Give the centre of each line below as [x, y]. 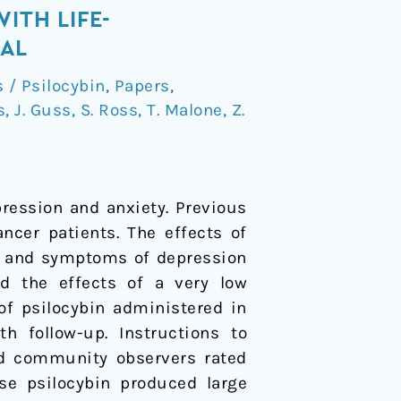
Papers [142, 85]
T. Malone [185, 110]
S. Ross [109, 110]
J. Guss [43, 110]
